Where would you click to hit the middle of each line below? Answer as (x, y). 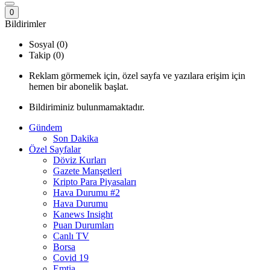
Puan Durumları (83, 225)
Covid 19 (71, 258)
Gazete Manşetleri (87, 171)
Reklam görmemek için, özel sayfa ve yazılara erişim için (137, 76)
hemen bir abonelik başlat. (79, 86)
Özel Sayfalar (55, 149)
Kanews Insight (83, 214)
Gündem (46, 127)
